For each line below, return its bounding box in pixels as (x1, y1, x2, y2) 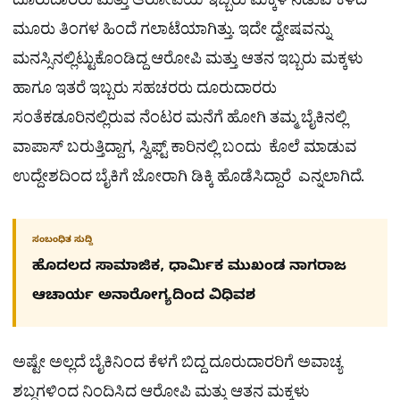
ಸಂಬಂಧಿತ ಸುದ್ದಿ (32, 234, 93, 246)
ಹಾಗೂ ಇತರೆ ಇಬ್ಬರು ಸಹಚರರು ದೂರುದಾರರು (12, 78, 277, 104)
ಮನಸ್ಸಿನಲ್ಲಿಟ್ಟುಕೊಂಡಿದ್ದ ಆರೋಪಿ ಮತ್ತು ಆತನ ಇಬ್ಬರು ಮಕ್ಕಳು (12, 48, 363, 75)
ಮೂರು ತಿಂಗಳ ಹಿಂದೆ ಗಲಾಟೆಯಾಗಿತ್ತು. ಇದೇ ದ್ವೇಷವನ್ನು (12, 19, 331, 46)
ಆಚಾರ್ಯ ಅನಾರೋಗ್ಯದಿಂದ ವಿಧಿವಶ (32, 287, 264, 307)
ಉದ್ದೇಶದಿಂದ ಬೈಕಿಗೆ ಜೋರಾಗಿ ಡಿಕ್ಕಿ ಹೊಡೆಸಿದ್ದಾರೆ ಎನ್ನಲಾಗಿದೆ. (12, 166, 364, 193)
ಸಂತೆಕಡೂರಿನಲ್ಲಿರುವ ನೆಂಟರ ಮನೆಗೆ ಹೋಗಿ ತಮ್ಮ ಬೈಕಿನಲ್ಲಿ (12, 107, 347, 134)
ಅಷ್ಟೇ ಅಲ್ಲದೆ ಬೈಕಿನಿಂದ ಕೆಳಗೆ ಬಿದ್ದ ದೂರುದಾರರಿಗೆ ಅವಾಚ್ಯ (12, 352, 342, 379)
